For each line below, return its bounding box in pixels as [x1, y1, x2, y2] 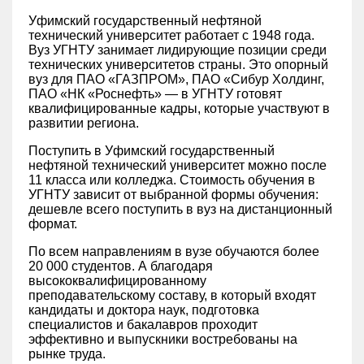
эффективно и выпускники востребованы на [28, 332, 297, 346]
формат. [28, 217, 77, 231]
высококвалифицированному [28, 274, 206, 288]
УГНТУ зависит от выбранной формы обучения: [28, 188, 318, 201]
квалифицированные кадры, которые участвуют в [28, 102, 330, 115]
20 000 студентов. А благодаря [28, 259, 213, 273]
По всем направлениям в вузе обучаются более [28, 245, 319, 258]
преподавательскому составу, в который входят [28, 288, 316, 302]
